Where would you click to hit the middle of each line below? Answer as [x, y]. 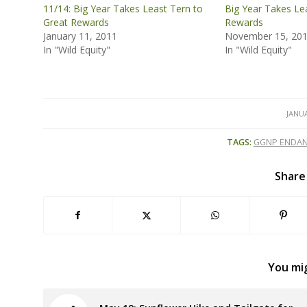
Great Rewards [76, 22]
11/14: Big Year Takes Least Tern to [123, 8]
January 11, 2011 [81, 36]
